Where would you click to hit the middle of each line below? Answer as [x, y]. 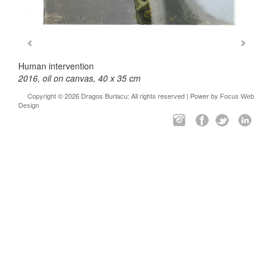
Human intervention [56, 66]
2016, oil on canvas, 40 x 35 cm [80, 78]
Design [29, 105]
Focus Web [237, 96]
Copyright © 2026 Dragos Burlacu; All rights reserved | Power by [124, 96]
